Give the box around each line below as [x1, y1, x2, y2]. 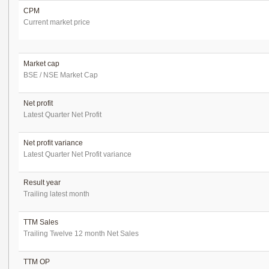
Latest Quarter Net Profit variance [23, 150, 131, 159]
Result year [23, 178, 61, 187]
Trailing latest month [23, 190, 89, 198]
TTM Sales [23, 218, 58, 226]
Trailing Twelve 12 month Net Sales [23, 229, 139, 238]
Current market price [23, 18, 90, 26]
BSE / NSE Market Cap [23, 71, 98, 79]
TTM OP [23, 258, 50, 266]
